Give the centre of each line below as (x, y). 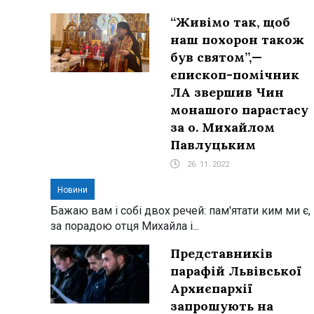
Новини (73, 190)
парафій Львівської (235, 271)
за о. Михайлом (222, 127)
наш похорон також (237, 39)
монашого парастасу (239, 109)
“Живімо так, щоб (230, 22)
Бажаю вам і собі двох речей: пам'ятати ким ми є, (180, 210)
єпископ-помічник (234, 74)
